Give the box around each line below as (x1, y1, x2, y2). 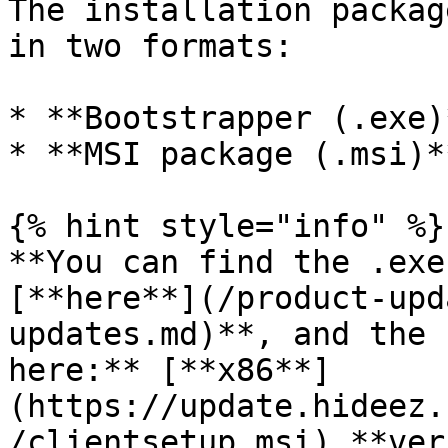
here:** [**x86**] (8, 352, 331, 388)
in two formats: (8, 28, 293, 64)
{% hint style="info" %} (8, 208, 445, 244)
